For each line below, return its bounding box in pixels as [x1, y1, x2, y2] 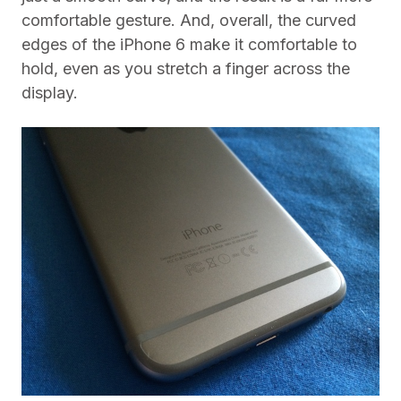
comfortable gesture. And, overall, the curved [21, 11, 356, 30]
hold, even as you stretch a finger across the [21, 59, 350, 78]
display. [21, 83, 78, 102]
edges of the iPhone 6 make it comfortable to [21, 35, 357, 54]
